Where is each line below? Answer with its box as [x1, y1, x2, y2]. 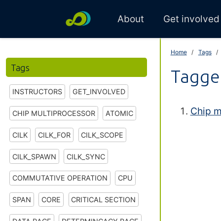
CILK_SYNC [67, 152, 106, 161]
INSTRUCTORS [12, 87, 62, 96]
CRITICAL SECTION [71, 195, 136, 204]
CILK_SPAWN [12, 152, 56, 161]
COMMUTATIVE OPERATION [12, 174, 108, 183]
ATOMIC [106, 109, 134, 118]
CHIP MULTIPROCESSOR [12, 109, 95, 118]
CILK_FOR [38, 130, 71, 139]
